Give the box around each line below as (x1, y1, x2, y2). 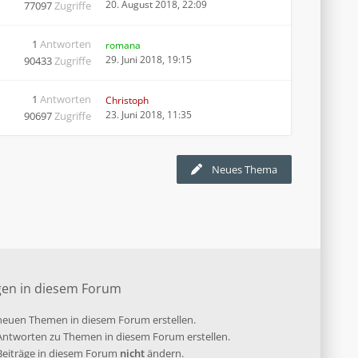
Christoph (105, 93, 149, 107)
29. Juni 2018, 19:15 (105, 53, 192, 66)
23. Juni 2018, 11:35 (105, 108, 192, 121)
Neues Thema (212, 162, 277, 177)
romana (105, 38, 141, 52)
